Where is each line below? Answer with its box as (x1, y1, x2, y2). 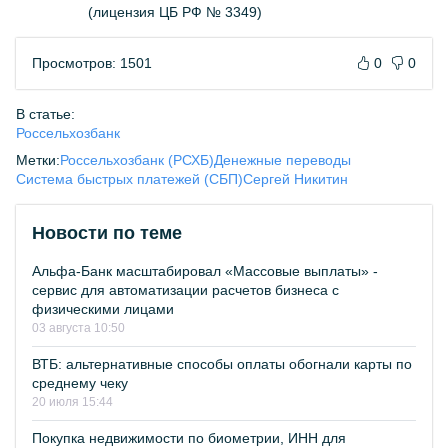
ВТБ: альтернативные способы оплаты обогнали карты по (32, 356, 412, 372)
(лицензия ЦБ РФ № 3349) (88, 4, 262, 20)
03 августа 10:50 (32, 321, 125, 335)
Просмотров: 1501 (32, 55, 152, 71)
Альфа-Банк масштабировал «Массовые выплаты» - (32, 263, 378, 279)
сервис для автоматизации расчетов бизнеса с (32, 282, 339, 298)
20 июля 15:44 (32, 395, 113, 409)
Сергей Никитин (243, 171, 348, 187)
